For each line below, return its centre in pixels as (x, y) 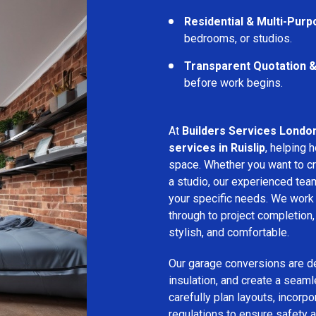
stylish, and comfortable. (229, 232)
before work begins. (233, 83)
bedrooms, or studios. (238, 38)
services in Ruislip (217, 147)
